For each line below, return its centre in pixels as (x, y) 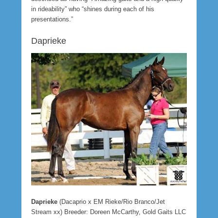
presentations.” (52, 19)
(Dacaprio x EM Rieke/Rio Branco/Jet (111, 201)
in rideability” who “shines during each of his (93, 9)
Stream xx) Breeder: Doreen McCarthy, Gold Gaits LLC (109, 212)
